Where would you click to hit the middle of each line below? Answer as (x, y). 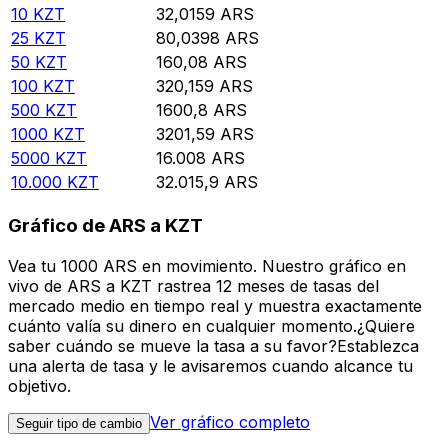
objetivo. (39, 385)
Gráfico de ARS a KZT (105, 226)
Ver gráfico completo (230, 421)
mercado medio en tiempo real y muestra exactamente (215, 305)
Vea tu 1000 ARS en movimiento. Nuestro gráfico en (207, 265)
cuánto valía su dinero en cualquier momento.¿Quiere (211, 325)
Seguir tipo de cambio (79, 423)
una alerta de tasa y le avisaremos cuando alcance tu (210, 365)
